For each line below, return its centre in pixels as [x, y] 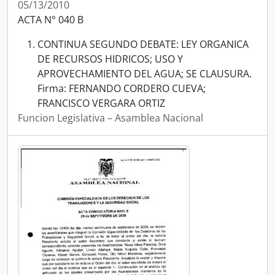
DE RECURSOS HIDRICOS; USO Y [110, 59]
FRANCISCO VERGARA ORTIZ [101, 103]
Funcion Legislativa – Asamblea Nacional [110, 118]
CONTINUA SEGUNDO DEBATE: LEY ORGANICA [143, 44]
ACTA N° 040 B [51, 20]
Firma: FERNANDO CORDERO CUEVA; [122, 88]
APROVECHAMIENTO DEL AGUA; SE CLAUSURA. [145, 74]
